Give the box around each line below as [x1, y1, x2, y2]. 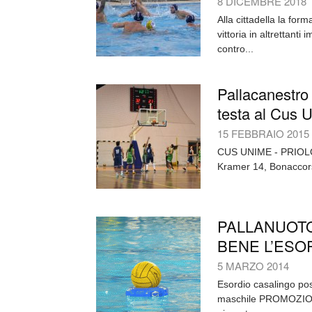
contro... [217, 43, 253, 54]
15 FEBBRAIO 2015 [217, 126, 309, 141]
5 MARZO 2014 [217, 258, 289, 273]
